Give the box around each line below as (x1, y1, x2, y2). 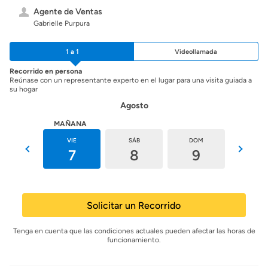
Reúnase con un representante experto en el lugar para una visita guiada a (10, 76, 252, 84)
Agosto (120, 100, 148, 111)
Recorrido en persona (10, 67, 82, 75)
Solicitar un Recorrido (87, 199, 181, 211)
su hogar (10, 85, 38, 93)
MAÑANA (53, 120, 87, 128)
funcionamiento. (107, 236, 161, 244)
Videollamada (175, 47, 217, 56)
